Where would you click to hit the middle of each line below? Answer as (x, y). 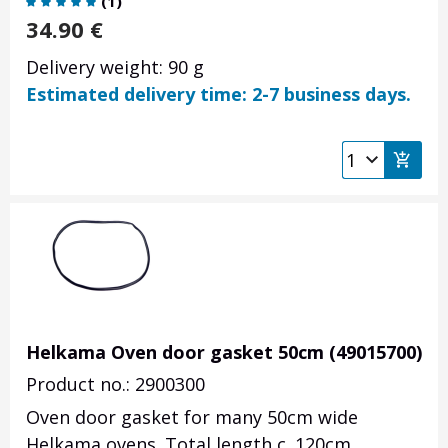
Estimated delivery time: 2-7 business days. (218, 94)
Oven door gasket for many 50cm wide (192, 417)
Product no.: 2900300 (115, 384)
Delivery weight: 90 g (115, 67)
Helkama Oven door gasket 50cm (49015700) (224, 352)
